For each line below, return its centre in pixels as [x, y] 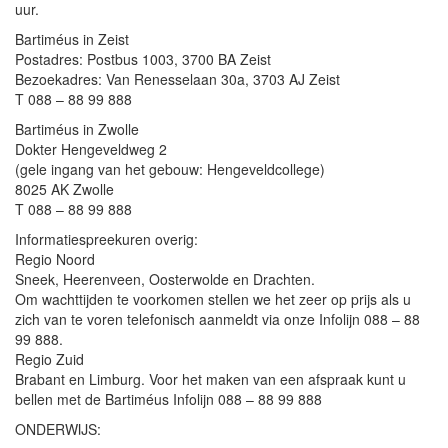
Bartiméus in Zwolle [77, 129]
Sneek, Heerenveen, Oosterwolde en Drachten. [165, 279]
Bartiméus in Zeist [72, 39]
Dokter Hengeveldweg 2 [91, 149]
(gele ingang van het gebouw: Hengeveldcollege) [170, 169]
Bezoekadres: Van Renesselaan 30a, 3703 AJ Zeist [177, 79]
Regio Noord [55, 259]
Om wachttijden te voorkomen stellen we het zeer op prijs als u [213, 299]
